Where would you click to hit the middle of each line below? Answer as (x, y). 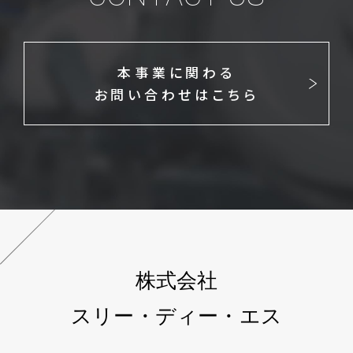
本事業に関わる (176, 72)
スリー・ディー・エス (176, 316)
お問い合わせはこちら (176, 95)
